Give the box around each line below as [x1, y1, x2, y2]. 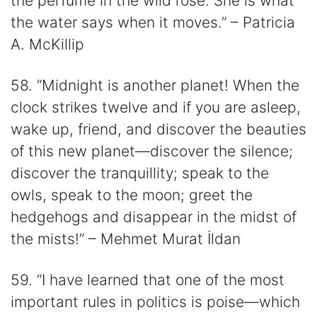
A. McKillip [11, 35, 84, 53]
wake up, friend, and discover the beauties [11, 120, 306, 139]
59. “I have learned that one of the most [11, 271, 284, 289]
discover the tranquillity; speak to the [11, 164, 269, 183]
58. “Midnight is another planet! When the [11, 76, 299, 95]
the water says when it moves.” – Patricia [11, 13, 295, 31]
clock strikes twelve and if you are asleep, [11, 98, 301, 117]
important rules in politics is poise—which [11, 293, 300, 311]
